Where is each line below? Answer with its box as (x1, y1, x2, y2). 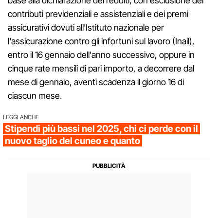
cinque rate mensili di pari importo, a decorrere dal (8, 63, 194, 73)
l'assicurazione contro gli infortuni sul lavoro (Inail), (8, 36, 195, 46)
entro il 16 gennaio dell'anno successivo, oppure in (8, 49, 195, 60)
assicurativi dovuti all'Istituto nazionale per (8, 22, 164, 33)
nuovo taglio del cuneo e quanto (5, 135, 140, 146)
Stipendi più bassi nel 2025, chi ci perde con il (5, 123, 198, 134)
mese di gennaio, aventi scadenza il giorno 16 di (8, 76, 184, 87)
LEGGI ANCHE (3, 113, 39, 121)
